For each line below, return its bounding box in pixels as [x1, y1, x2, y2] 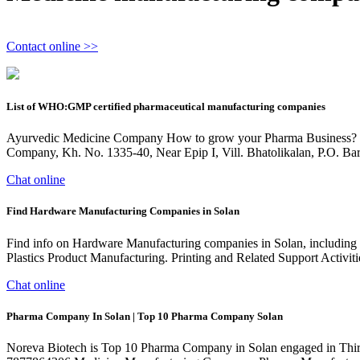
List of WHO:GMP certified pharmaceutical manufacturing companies [6, 100, 325, 113]
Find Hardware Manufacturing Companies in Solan [6, 205, 239, 218]
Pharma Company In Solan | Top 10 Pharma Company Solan [6, 309, 283, 322]
